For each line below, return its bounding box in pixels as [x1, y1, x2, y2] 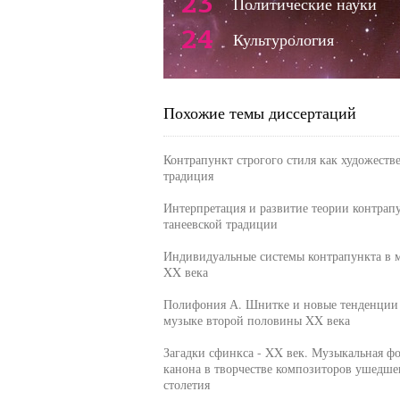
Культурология [232, 29, 334, 50]
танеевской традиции [162, 215, 278, 232]
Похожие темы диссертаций [162, 102, 356, 123]
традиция [162, 167, 213, 184]
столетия [162, 376, 210, 393]
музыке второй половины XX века [162, 312, 350, 329]
